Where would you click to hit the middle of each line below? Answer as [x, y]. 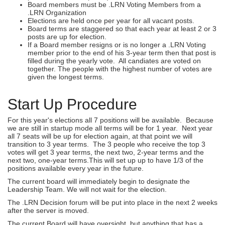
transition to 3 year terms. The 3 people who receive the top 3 [106, 144]
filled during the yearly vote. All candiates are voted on [114, 61]
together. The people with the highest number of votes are [120, 69]
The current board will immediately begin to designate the [99, 181]
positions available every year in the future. [76, 168]
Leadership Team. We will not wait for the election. [87, 189]
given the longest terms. [66, 77]
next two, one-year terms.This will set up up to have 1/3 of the [105, 160]
